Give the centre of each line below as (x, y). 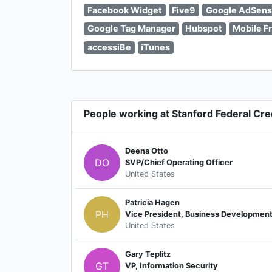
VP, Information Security (172, 266)
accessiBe (109, 47)
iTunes (156, 47)
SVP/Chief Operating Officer (179, 163)
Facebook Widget (124, 10)
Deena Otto (147, 151)
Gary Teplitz (148, 254)
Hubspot (204, 29)
